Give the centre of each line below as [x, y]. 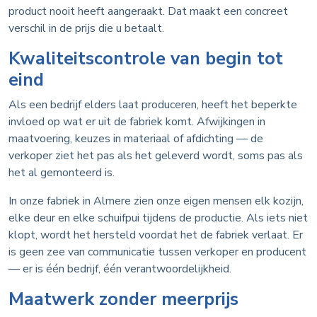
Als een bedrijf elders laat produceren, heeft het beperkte [153, 105]
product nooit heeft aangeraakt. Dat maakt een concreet [148, 12]
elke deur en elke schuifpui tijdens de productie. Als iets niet [158, 218]
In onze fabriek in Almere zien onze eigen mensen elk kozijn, [156, 201]
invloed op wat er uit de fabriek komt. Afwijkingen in [137, 122]
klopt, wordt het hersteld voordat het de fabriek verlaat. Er [156, 235]
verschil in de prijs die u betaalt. [86, 29]
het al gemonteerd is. [62, 173]
